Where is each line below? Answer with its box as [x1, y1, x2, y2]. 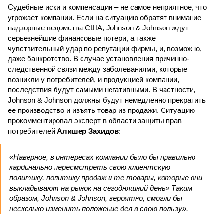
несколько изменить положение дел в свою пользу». [9, 204, 188, 213]
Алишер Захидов [57, 127, 119, 135]
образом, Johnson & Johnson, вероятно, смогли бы [9, 194, 182, 202]
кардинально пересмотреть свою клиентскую [9, 163, 170, 171]
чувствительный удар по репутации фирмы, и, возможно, [8, 44, 202, 53]
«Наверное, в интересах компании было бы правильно [9, 153, 195, 161]
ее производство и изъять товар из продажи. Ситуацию [8, 106, 195, 114]
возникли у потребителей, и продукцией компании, [8, 75, 179, 83]
